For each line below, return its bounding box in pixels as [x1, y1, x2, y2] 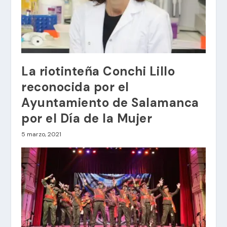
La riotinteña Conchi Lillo [21, 63, 175, 79]
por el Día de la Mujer [21, 110, 153, 126]
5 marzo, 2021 [21, 130, 62, 138]
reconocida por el [21, 79, 129, 95]
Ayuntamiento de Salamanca [21, 94, 199, 110]
